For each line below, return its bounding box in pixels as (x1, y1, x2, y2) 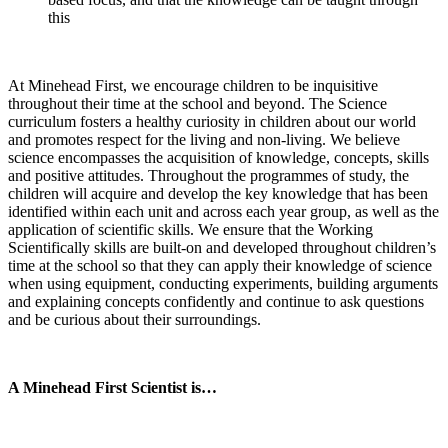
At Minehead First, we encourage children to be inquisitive (8, 76, 378, 94)
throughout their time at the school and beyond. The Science (8, 94, 387, 112)
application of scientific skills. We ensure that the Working (8, 220, 373, 238)
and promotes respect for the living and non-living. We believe (8, 130, 400, 148)
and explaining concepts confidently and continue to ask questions (8, 292, 424, 310)
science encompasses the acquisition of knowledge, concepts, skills (8, 148, 429, 166)
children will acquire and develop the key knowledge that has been (8, 184, 428, 202)
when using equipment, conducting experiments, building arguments (8, 274, 438, 292)
